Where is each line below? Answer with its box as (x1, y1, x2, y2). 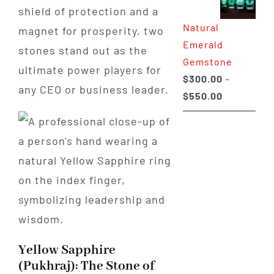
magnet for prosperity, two (18, 24, 164, 38)
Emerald (182, 38, 223, 50)
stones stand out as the (18, 43, 147, 57)
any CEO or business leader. (18, 83, 169, 97)
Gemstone (182, 55, 232, 67)
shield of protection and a (18, 4, 158, 18)
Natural (182, 21, 219, 33)
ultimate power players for (18, 63, 161, 77)
